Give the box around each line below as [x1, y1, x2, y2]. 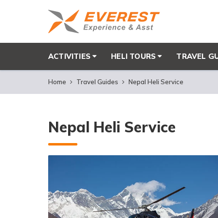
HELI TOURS [111, 51, 156, 61]
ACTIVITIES [48, 51, 91, 61]
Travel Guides [76, 77, 118, 86]
